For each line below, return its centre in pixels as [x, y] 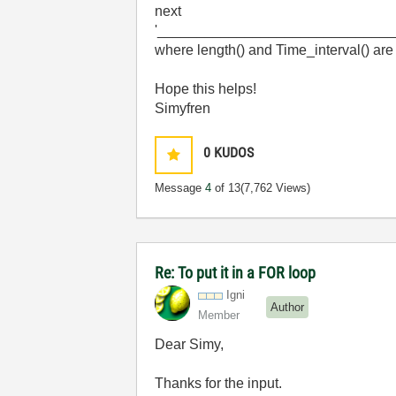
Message [180, 188]
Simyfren [183, 108]
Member [219, 315]
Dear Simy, [190, 344]
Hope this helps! [206, 89]
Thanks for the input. [219, 383]
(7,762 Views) [276, 188]
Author [288, 307]
